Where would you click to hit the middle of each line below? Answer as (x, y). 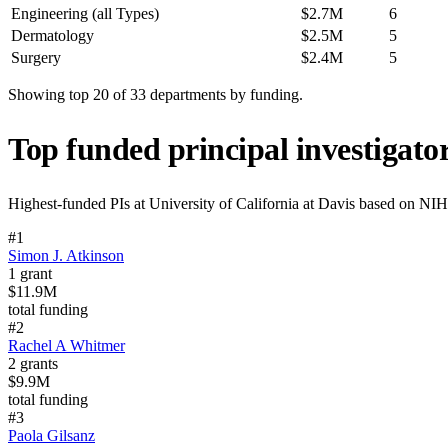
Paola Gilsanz (51, 436)
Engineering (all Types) (85, 13)
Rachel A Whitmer (66, 346)
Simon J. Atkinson (66, 256)
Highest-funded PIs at (78, 204)
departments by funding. (224, 94)
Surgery (36, 57)
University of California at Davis (252, 204)
